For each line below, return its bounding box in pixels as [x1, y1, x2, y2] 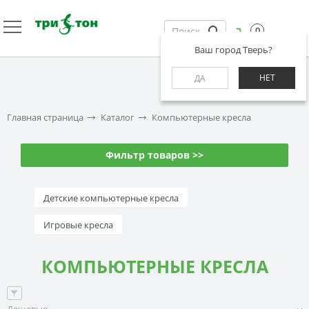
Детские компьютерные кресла [43, 191, 179, 204]
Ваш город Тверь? [195, 43, 272, 56]
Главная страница [7, 111, 83, 123]
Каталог [101, 111, 134, 123]
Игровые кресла [43, 218, 113, 231]
